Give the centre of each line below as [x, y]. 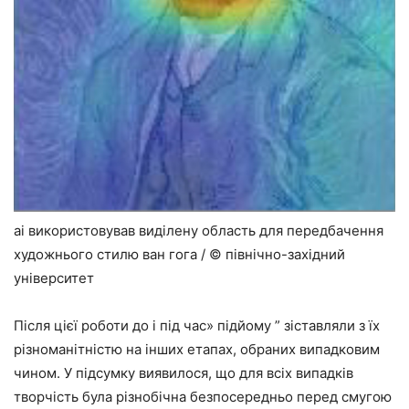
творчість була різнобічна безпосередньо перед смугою [203, 397]
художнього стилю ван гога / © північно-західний [179, 255]
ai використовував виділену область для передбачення [199, 231]
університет [54, 278]
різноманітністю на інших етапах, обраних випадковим [197, 350]
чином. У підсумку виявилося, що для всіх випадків [184, 373]
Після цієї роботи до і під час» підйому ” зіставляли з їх [197, 326]
